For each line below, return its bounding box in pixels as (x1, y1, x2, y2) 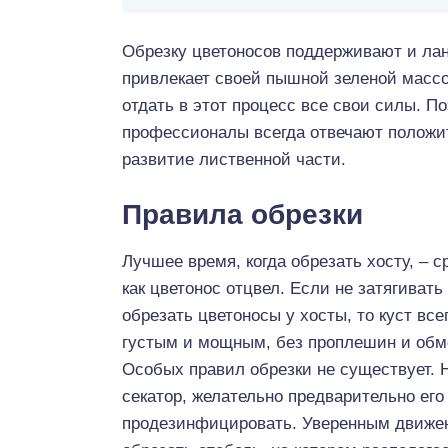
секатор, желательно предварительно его (122, 387, 444, 406)
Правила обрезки (122, 199, 363, 230)
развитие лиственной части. (122, 150, 346, 169)
